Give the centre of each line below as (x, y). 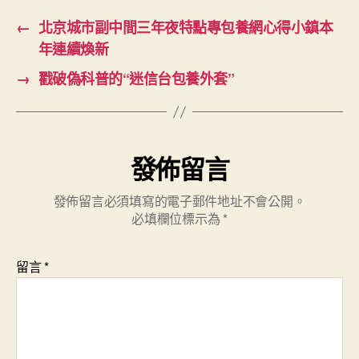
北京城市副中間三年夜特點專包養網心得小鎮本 (186, 27)
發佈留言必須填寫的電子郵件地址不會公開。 (179, 201)
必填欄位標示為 (177, 218)
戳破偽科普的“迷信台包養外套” (136, 79)
